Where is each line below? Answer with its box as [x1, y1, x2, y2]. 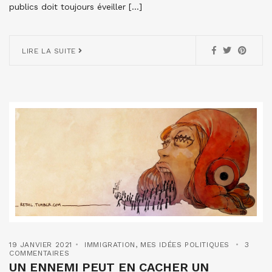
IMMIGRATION [84, 240, 135, 249]
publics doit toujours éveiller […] [9, 2, 142, 12]
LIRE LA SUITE [22, 47, 79, 56]
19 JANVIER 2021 [9, 240, 72, 249]
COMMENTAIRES [9, 248, 70, 257]
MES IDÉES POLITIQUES [140, 240, 230, 249]
